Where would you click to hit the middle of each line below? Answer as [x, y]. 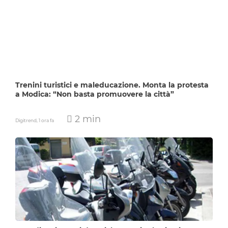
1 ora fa [46, 121]
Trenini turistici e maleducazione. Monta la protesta [112, 85]
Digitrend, [27, 121]
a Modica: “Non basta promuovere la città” [95, 94]
